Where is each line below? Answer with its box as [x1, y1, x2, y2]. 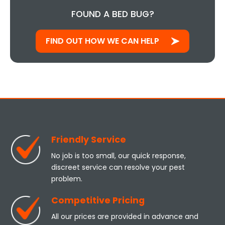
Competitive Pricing [51, 194, 145, 207]
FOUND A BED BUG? [71, 8, 154, 21]
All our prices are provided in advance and [51, 211, 198, 222]
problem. [51, 174, 82, 184]
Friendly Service [51, 134, 126, 146]
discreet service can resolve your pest [51, 162, 185, 173]
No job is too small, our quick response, [51, 151, 186, 161]
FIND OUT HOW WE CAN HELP [46, 35, 159, 47]
